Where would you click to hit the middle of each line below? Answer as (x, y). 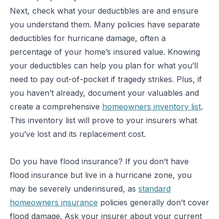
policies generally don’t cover (153, 202)
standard (154, 189)
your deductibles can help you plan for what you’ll (104, 66)
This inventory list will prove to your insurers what (103, 120)
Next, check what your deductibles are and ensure (104, 11)
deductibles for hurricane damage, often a (88, 38)
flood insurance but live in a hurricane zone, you (101, 175)
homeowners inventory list (152, 107)
